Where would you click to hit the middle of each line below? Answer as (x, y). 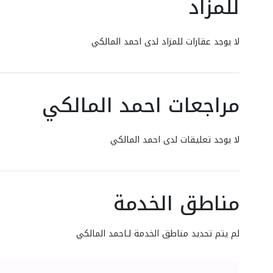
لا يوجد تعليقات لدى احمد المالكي (175, 140)
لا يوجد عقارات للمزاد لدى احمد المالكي (165, 42)
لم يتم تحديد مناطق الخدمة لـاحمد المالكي (158, 233)
